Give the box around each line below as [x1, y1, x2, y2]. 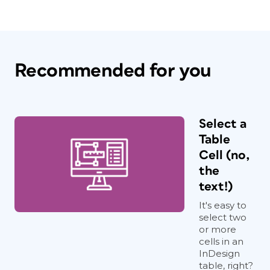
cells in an [199, 236, 243, 247]
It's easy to [199, 199, 246, 211]
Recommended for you [14, 61, 212, 81]
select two [199, 212, 246, 223]
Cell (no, [199, 149, 250, 162]
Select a [199, 118, 246, 130]
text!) [199, 180, 233, 193]
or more [199, 224, 236, 235]
